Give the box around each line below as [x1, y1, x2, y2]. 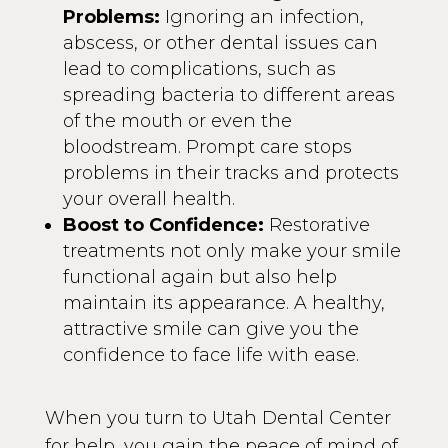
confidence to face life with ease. [62, 343, 359, 366]
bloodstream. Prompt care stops [62, 135, 352, 158]
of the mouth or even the [62, 109, 292, 132]
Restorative [263, 213, 370, 236]
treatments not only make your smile [62, 239, 401, 262]
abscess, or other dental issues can [62, 31, 378, 54]
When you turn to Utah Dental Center [44, 406, 391, 429]
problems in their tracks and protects [62, 161, 399, 184]
